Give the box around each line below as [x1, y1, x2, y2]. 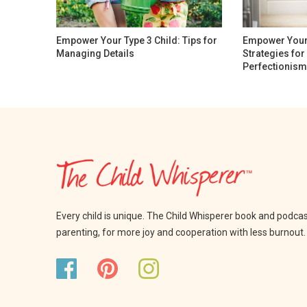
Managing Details [56, 47, 134, 59]
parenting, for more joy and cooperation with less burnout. [56, 227, 306, 238]
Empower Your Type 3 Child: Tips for [56, 34, 217, 46]
